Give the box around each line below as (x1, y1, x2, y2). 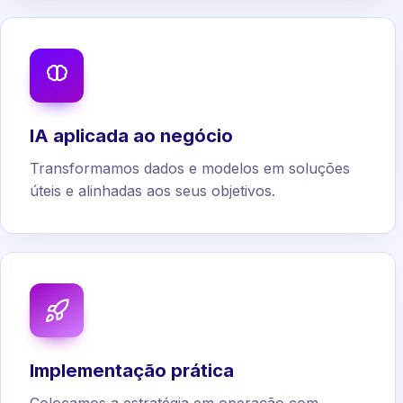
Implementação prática (30, 359, 234, 382)
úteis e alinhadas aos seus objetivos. (30, 182, 275, 201)
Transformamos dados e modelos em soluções (30, 159, 350, 178)
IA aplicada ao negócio (30, 124, 233, 148)
